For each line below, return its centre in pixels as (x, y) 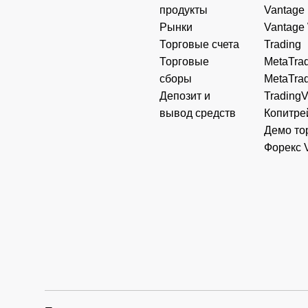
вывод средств (197, 113)
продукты (183, 10)
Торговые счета (199, 44)
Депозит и (185, 96)
